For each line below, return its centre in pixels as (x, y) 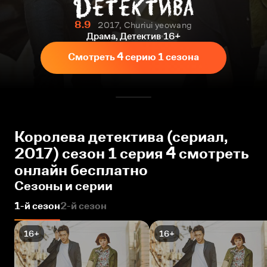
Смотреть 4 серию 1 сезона (133, 57)
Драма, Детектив (124, 36)
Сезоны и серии (63, 186)
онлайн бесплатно (81, 170)
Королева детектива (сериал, (121, 137)
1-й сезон (37, 206)
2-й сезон (83, 206)
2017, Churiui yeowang (145, 25)
